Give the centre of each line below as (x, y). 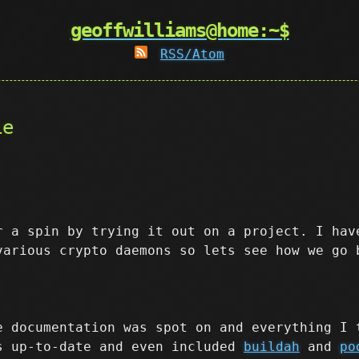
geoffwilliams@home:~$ (179, 30)
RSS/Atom (192, 54)
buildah (272, 347)
